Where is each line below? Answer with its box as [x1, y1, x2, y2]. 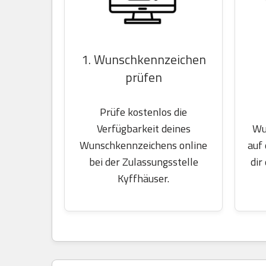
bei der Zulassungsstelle [88, 154, 198, 170]
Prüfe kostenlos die [100, 104, 187, 120]
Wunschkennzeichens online [80, 137, 207, 153]
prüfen [125, 68, 162, 87]
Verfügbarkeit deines [96, 121, 191, 137]
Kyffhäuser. [118, 170, 169, 186]
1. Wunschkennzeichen [81, 50, 206, 69]
